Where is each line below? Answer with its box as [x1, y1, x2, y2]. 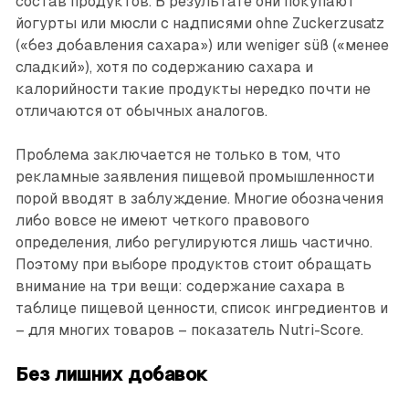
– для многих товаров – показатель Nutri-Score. [15, 321, 363, 340]
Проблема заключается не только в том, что [15, 146, 341, 164]
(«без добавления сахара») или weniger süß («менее [15, 37, 389, 55]
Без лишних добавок [15, 364, 207, 385]
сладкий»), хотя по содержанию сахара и [15, 58, 313, 77]
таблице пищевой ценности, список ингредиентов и [15, 299, 388, 318]
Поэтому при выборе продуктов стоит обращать [15, 256, 372, 274]
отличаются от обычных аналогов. [15, 102, 267, 121]
